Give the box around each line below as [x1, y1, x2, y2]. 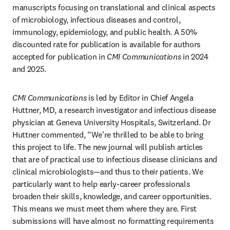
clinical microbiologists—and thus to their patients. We [12, 166, 203, 177]
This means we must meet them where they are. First [12, 203, 197, 214]
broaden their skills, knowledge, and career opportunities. [12, 191, 212, 201]
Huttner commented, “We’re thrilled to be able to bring [12, 129, 203, 140]
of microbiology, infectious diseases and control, [12, 14, 181, 25]
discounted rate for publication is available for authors [12, 39, 201, 49]
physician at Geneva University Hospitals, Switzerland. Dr [12, 117, 211, 127]
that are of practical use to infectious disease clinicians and [12, 154, 218, 164]
